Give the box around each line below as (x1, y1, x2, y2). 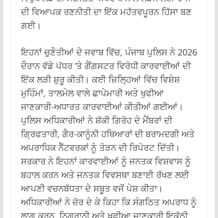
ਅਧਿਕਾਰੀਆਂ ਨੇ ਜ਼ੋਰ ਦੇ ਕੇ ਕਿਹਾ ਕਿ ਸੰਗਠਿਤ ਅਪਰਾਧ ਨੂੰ (20, 196, 197, 208)
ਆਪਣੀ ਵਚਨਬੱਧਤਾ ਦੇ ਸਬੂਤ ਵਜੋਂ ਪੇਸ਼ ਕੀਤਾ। (20, 182, 163, 194)
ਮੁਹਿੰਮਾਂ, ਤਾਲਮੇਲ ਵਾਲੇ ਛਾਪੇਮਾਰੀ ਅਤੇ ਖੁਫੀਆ (20, 87, 164, 99)
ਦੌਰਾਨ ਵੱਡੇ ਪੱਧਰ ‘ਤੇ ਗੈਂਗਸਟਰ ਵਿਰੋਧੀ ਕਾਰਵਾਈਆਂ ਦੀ (20, 59, 191, 72)
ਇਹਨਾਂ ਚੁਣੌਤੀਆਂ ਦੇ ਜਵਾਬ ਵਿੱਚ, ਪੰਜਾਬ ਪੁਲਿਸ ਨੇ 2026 (20, 46, 197, 58)
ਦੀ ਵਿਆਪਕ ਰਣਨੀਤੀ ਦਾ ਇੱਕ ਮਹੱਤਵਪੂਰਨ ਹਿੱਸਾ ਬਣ (20, 5, 192, 18)
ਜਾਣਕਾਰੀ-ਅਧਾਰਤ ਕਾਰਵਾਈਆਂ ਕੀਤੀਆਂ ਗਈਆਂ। (20, 100, 183, 112)
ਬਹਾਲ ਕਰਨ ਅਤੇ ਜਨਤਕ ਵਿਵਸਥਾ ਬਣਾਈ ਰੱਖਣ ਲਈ (20, 168, 189, 181)
